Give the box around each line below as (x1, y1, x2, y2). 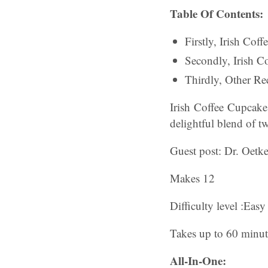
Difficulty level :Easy (170, 198, 266, 213)
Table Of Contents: (170, 5, 263, 22)
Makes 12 (170, 170, 215, 185)
